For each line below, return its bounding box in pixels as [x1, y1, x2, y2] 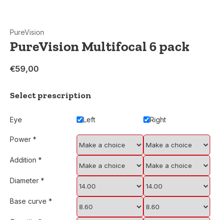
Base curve [10, 197, 49, 205]
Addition [10, 156, 38, 164]
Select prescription [10, 90, 91, 101]
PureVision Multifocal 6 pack [10, 38, 190, 55]
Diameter [10, 176, 41, 185]
